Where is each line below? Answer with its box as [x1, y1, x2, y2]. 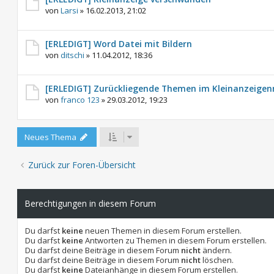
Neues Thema [24, 131, 76, 143]
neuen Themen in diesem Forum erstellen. [83, 225, 242, 237]
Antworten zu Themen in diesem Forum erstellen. [83, 235, 267, 246]
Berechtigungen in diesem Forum [24, 198, 156, 210]
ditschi [61, 50, 84, 61]
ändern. [201, 245, 232, 256]
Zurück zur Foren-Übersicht [28, 159, 136, 171]
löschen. [201, 254, 234, 266]
